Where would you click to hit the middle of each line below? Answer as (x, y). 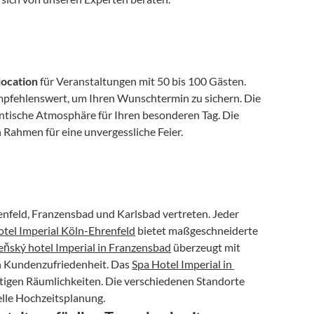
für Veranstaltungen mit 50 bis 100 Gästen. (142, 81)
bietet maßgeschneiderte (197, 230)
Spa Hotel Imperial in (182, 264)
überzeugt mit (206, 247)
